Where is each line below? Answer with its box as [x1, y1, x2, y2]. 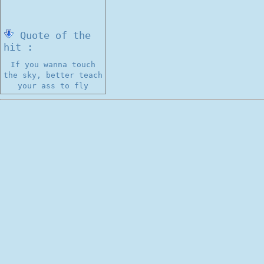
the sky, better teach [4, 71, 103, 80]
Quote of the [14, 29, 91, 41]
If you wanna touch [11, 60, 95, 69]
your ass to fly [18, 81, 88, 90]
